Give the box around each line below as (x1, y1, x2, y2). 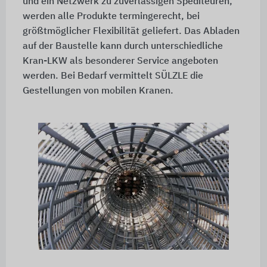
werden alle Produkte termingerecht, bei (22, 12, 200, 22)
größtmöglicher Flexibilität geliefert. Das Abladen (22, 27, 240, 37)
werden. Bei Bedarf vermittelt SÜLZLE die (22, 72, 203, 82)
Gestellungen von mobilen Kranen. (22, 86, 173, 97)
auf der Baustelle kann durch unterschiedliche (22, 42, 223, 52)
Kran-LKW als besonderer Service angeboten (22, 57, 218, 67)
